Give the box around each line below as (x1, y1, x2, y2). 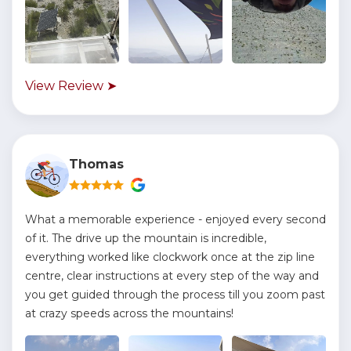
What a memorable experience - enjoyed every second (25, 212, 326, 226)
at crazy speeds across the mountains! (25, 306, 233, 320)
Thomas (69, 157, 124, 172)
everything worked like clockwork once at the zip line (25, 250, 315, 264)
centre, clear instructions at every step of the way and (25, 269, 319, 283)
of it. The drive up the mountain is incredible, (25, 231, 266, 245)
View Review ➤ (25, 78, 117, 93)
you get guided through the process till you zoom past (25, 288, 325, 302)
